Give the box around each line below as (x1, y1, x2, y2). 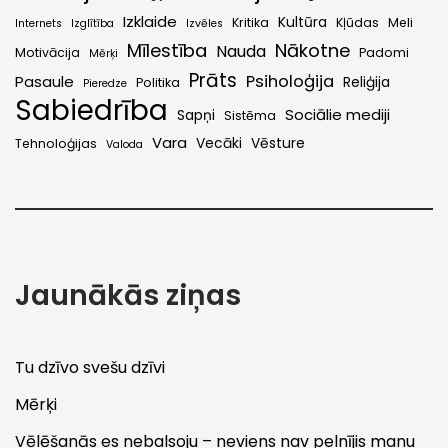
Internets (15, 16, 62, 32)
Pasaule (15, 71, 74, 93)
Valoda (106, 137, 143, 153)
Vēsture (251, 134, 305, 154)
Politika (136, 74, 180, 92)
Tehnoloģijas (15, 135, 97, 153)
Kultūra (278, 13, 327, 33)
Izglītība (71, 16, 114, 32)
